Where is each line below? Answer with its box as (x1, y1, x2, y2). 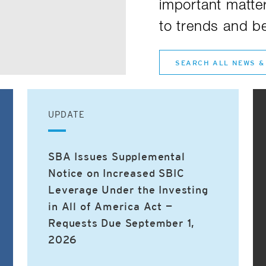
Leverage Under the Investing (48, 186, 208, 196)
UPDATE (48, 111, 85, 119)
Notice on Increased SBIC (48, 169, 185, 179)
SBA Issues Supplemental (48, 153, 185, 163)
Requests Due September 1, (48, 219, 195, 229)
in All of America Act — (48, 202, 173, 213)
